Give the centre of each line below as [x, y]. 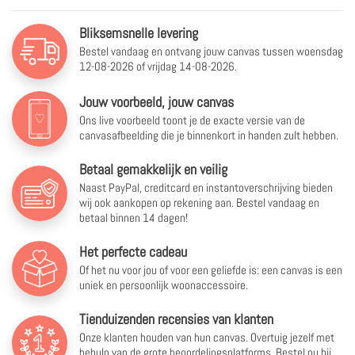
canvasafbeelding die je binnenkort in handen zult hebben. [209, 135]
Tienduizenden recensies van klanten [176, 319]
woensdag [320, 51]
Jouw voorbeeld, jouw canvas [157, 101]
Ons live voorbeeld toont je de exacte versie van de [192, 120]
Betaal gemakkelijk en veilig [153, 169]
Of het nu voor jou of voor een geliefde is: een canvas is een [211, 269]
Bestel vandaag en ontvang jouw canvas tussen [188, 51]
